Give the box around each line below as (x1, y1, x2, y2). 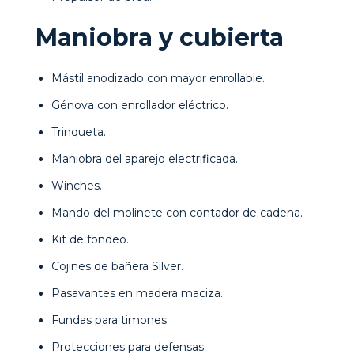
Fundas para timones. (51, 312, 169, 327)
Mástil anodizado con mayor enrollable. (51, 70, 265, 85)
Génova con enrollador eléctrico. (51, 97, 228, 112)
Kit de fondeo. (51, 232, 129, 247)
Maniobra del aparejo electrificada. (51, 151, 238, 166)
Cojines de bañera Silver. (51, 258, 183, 273)
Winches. (51, 178, 102, 193)
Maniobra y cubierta (36, 22, 284, 52)
